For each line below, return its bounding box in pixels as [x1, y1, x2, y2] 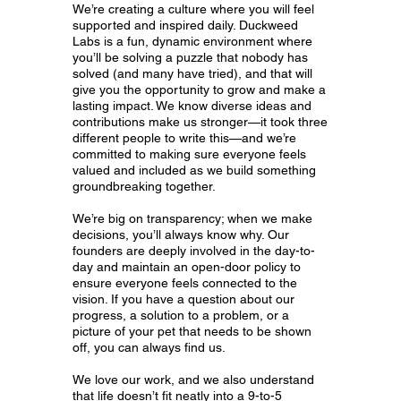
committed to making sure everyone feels [73, 146, 307, 161]
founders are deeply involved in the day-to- [73, 243, 316, 258]
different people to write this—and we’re [73, 130, 297, 145]
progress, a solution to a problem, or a [73, 307, 290, 322]
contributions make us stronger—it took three [73, 114, 328, 129]
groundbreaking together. [73, 178, 220, 193]
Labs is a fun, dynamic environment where [73, 33, 313, 48]
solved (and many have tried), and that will [73, 65, 313, 81]
